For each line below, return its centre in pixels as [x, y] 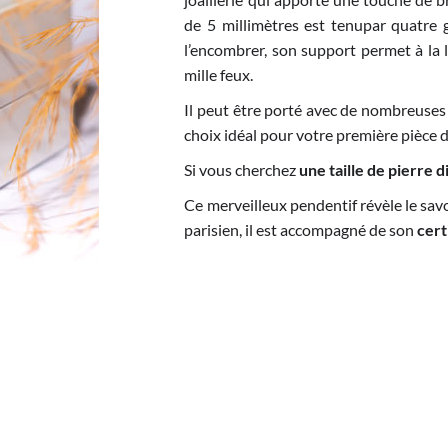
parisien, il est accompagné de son [301, 229]
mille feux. [219, 74]
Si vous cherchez [242, 169]
